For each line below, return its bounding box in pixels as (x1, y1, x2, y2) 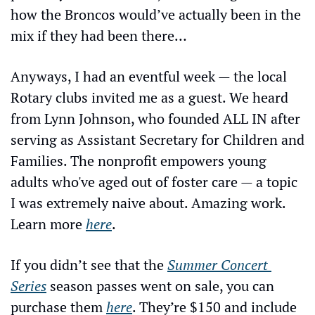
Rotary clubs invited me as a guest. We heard (11, 88, 288, 107)
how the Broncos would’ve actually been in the (11, 5, 301, 24)
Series (11, 276, 46, 295)
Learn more (11, 214, 86, 233)
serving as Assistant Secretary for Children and (11, 130, 304, 149)
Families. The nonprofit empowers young (11, 151, 266, 170)
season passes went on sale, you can (46, 276, 274, 295)
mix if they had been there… (11, 26, 187, 45)
